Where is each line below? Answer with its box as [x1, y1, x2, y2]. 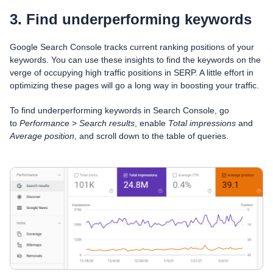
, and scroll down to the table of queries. [74, 130, 229, 141]
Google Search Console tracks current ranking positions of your [10, 41, 254, 52]
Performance [19, 118, 72, 128]
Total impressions [168, 118, 236, 128]
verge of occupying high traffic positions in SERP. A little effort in [10, 67, 253, 77]
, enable [135, 118, 168, 128]
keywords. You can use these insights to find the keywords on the [10, 54, 261, 65]
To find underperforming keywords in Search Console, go [10, 105, 229, 115]
